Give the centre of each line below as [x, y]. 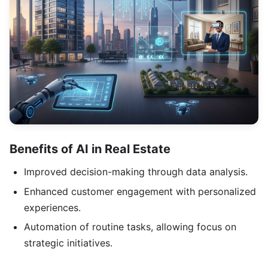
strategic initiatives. [68, 243]
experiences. [52, 207]
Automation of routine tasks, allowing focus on [130, 227]
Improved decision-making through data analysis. [136, 172]
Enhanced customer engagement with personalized [140, 191]
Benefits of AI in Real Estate [90, 149]
